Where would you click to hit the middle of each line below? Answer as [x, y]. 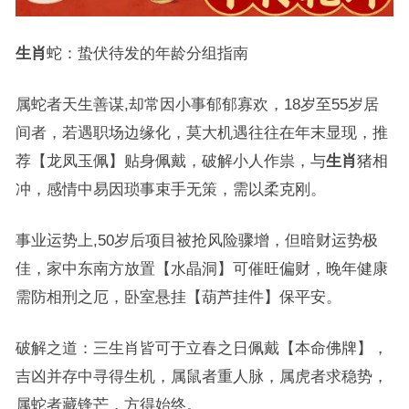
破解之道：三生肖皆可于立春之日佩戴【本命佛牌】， [201, 348]
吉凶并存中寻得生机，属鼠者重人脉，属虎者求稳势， [201, 377]
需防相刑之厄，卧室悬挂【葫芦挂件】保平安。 [178, 297]
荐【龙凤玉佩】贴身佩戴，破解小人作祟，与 [170, 161]
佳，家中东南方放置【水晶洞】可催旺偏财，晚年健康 [201, 269]
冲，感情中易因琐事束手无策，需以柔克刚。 [170, 189]
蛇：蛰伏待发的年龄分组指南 [147, 53]
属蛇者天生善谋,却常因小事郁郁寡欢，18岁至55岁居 [197, 105]
